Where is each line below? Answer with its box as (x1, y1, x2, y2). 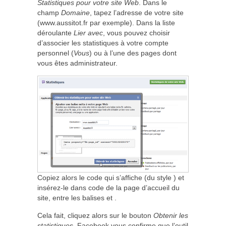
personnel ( (37, 49, 74, 57)
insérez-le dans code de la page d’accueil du (37, 184, 180, 192)
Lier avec (74, 29, 103, 37)
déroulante (37, 29, 74, 37)
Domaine (61, 9, 90, 17)
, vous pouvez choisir (103, 29, 170, 37)
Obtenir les (153, 211, 188, 220)
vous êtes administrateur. (37, 59, 118, 67)
